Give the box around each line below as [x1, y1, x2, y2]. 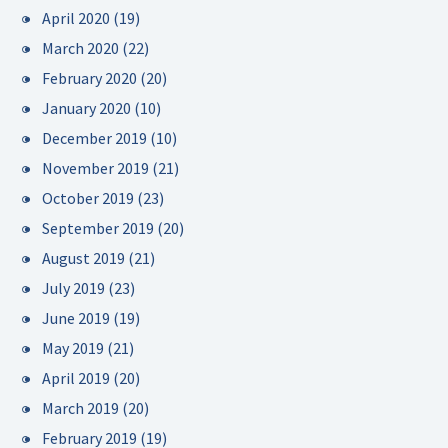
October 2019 [42, 188, 134, 208]
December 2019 [42, 128, 147, 148]
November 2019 [42, 158, 149, 178]
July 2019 [42, 278, 105, 298]
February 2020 [42, 68, 137, 88]
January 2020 [42, 98, 131, 118]
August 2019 [42, 248, 125, 268]
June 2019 [42, 308, 110, 328]
